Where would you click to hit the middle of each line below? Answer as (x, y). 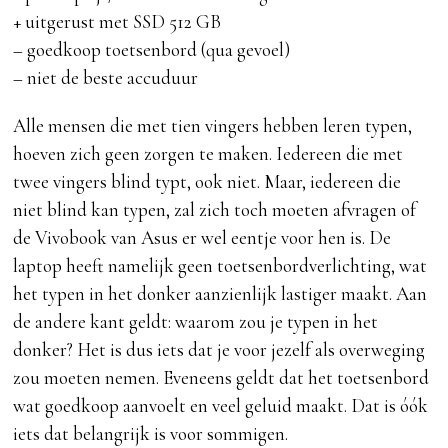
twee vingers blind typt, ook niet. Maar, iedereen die (207, 182)
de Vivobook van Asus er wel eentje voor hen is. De (202, 238)
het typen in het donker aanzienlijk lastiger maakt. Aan (220, 294)
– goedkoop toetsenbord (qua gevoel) (152, 50)
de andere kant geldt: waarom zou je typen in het (196, 322)
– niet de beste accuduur (106, 78)
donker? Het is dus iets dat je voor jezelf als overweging (219, 350)
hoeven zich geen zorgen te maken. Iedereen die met (208, 154)
